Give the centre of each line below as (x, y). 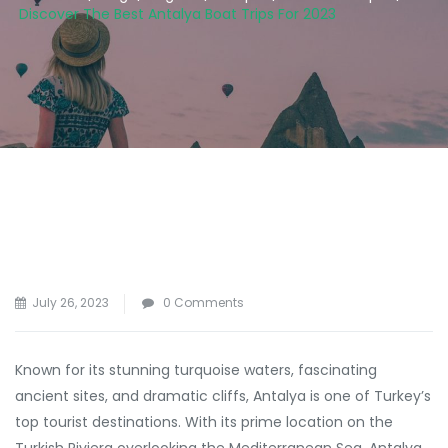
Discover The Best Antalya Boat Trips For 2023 (177, 14)
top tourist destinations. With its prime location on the (204, 422)
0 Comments (203, 302)
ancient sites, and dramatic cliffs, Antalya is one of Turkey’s (223, 396)
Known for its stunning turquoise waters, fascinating (196, 370)
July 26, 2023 (70, 302)
